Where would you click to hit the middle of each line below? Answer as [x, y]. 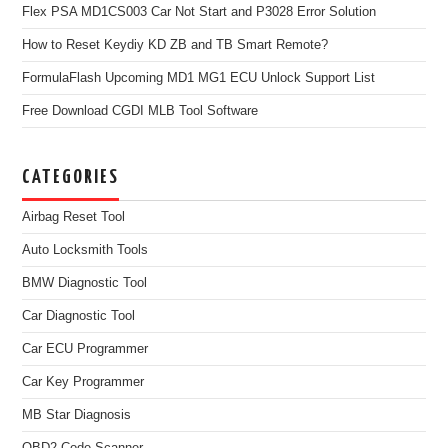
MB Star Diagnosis [77, 414]
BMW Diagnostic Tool [85, 282]
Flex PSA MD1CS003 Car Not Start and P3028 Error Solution [199, 11]
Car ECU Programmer [85, 348]
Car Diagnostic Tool [79, 315]
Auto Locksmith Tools [85, 249]
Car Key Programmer [83, 381]
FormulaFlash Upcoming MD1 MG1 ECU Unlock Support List [199, 77]
